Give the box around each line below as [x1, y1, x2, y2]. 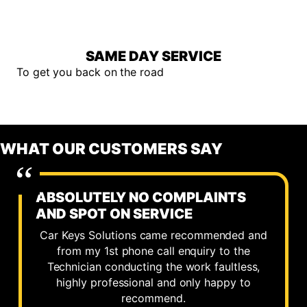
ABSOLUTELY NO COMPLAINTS [35, 189, 246, 206]
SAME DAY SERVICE [86, 48, 221, 65]
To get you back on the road [16, 65, 164, 79]
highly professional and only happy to [56, 275, 251, 290]
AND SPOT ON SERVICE [35, 206, 193, 223]
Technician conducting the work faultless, [47, 260, 260, 274]
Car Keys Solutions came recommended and [40, 228, 267, 243]
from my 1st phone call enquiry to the [57, 244, 250, 258]
